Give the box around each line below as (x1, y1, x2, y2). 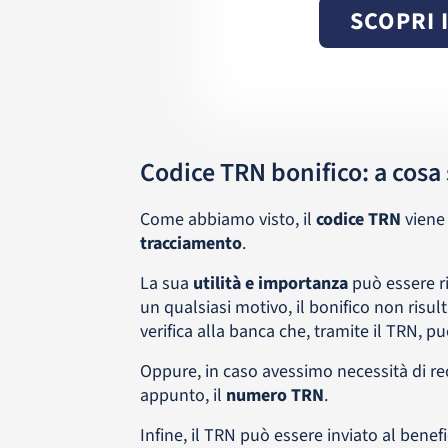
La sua (139, 271, 193, 296)
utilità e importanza (192, 271, 348, 296)
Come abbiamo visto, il (139, 207, 312, 232)
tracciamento (139, 231, 242, 256)
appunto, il (139, 383, 226, 408)
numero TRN (225, 383, 324, 408)
